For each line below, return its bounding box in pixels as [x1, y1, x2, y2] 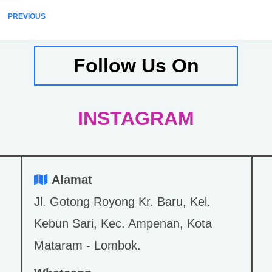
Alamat [52, 173, 92, 186]
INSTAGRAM [78, 107, 194, 129]
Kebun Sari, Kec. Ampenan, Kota [34, 217, 212, 230]
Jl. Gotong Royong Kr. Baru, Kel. [34, 195, 211, 208]
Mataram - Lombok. [34, 239, 141, 252]
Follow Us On [73, 55, 199, 76]
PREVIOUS [8, 12, 46, 21]
